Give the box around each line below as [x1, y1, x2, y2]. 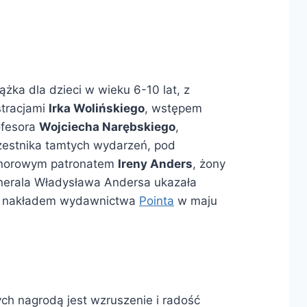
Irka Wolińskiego [48, 101, 145, 115]
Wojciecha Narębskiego [38, 119, 175, 134]
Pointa [138, 193, 174, 208]
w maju [173, 193, 217, 208]
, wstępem [144, 101, 202, 115]
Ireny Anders [117, 156, 193, 171]
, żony [192, 156, 225, 171]
